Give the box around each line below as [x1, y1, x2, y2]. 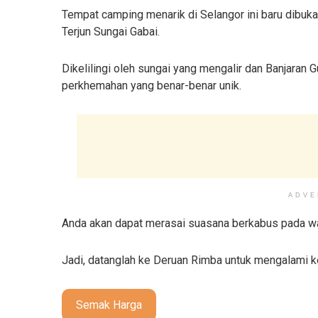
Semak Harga [76, 298, 142, 312]
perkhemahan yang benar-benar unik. [62, 79, 244, 93]
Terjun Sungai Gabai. [62, 25, 163, 39]
